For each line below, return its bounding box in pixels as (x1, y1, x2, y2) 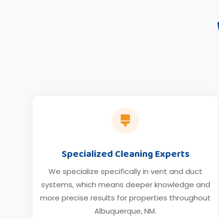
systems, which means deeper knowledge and (41, 179, 210, 190)
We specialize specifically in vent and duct (48, 166, 203, 176)
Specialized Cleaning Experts (61, 146, 190, 162)
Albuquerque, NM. (94, 205, 157, 216)
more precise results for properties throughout (40, 192, 211, 203)
